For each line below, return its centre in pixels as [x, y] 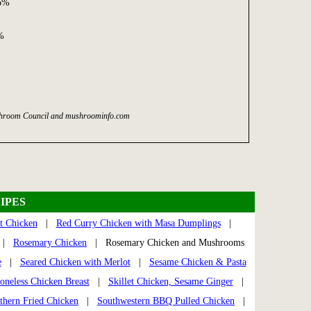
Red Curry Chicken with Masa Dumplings [138, 224]
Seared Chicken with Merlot [75, 262]
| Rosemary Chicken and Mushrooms [168, 243]
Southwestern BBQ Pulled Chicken [166, 301]
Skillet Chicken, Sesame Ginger [170, 282]
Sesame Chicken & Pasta [197, 262]
